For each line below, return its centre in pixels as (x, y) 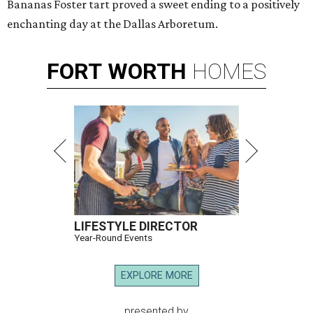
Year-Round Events (113, 238)
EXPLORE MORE (156, 276)
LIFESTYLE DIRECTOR (136, 227)
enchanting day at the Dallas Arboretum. (112, 24)
